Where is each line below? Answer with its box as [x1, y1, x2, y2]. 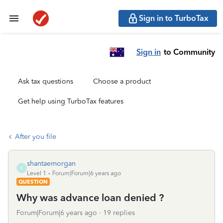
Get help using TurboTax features [18, 97, 123, 106]
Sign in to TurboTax [139, 13, 209, 23]
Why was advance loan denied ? [16, 192, 164, 204]
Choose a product [93, 77, 151, 86]
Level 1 [27, 170, 46, 177]
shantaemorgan [27, 159, 76, 168]
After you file [15, 132, 56, 141]
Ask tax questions [18, 77, 73, 86]
